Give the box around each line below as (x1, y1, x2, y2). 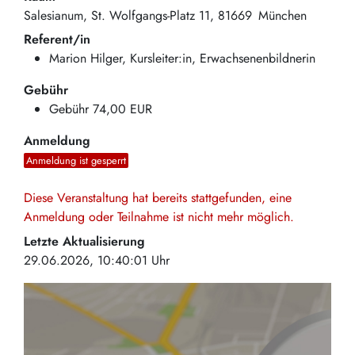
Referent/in (24, 30, 90, 49)
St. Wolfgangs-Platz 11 (91, 6, 210, 25)
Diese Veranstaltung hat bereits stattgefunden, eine (24, 189, 292, 208)
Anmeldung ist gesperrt (26, 153, 127, 169)
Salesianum (24, 6, 83, 25)
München (258, 6, 307, 25)
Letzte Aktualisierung (24, 231, 145, 250)
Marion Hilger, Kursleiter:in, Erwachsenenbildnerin (49, 49, 315, 68)
